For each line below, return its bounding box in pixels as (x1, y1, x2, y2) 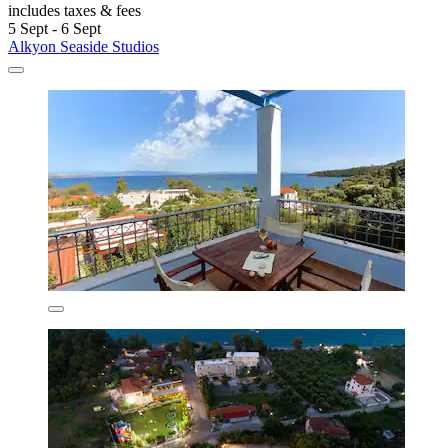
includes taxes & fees (8, 2, 141, 20)
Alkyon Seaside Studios (8, 38, 159, 56)
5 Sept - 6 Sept (8, 20, 101, 38)
